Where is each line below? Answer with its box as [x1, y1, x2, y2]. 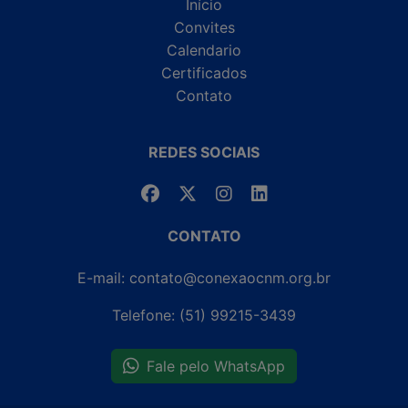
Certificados [161, 63, 247, 82]
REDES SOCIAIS [148, 142, 260, 161]
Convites [173, 17, 235, 36]
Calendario [167, 40, 241, 59]
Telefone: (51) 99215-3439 [112, 305, 296, 324]
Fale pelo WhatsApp [147, 356, 285, 375]
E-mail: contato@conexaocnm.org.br [77, 268, 331, 287]
